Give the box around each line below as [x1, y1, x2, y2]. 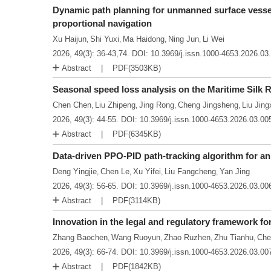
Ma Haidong [123, 34, 165, 44]
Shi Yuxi [90, 34, 119, 44]
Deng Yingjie [53, 166, 97, 176]
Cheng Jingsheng [178, 100, 238, 110]
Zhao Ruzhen [164, 233, 211, 243]
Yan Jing [220, 166, 250, 176]
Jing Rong [139, 100, 174, 110]
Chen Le [100, 166, 129, 176]
